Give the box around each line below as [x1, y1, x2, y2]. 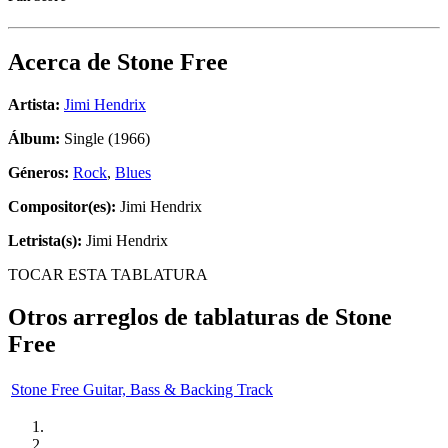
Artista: [8, 96, 60, 114]
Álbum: [8, 130, 60, 148]
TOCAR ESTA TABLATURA [8, 266, 208, 284]
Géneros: [8, 164, 73, 182]
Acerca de [8, 49, 117, 76]
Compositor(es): [8, 198, 116, 216]
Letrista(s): [8, 232, 82, 250]
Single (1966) [60, 130, 150, 148]
